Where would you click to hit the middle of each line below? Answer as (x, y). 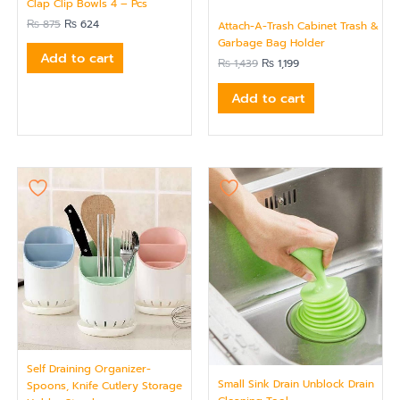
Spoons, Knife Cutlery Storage (104, 386)
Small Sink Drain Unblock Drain (296, 384)
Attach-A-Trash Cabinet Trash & (298, 26)
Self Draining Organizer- (89, 369)
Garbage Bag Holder (271, 43)
